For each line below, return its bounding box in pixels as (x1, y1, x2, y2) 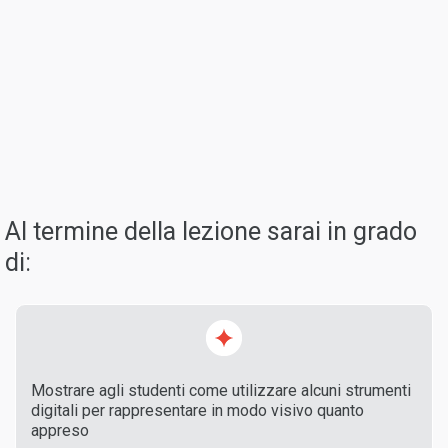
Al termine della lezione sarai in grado (5, 217, 417, 247)
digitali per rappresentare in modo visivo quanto (31, 401, 364, 421)
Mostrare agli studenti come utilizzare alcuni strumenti (31, 381, 411, 401)
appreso (31, 421, 89, 441)
